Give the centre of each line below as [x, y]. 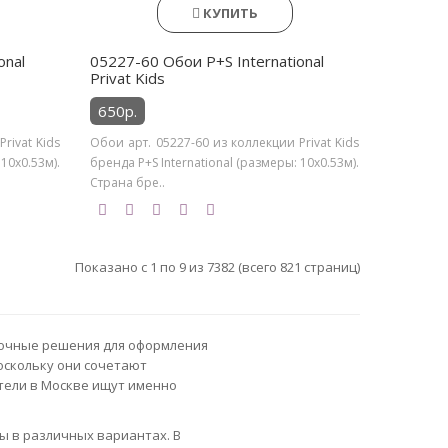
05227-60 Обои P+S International [207, 61]
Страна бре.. [128, 182]
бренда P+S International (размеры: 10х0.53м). [225, 162]
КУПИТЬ [230, 13]
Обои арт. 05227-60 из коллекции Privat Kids [225, 142]
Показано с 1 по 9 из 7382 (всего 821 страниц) [217, 267]
